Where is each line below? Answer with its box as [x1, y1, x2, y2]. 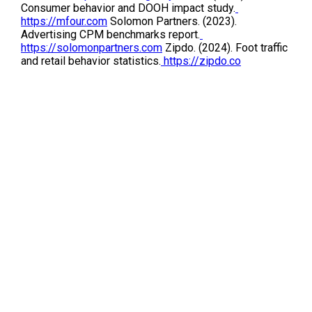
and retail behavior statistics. [21, 54, 161, 68]
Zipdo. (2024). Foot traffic [162, 40, 288, 54]
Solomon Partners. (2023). [107, 14, 237, 28]
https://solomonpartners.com [21, 40, 162, 54]
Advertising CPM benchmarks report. [21, 27, 200, 41]
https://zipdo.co [161, 54, 241, 68]
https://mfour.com [21, 14, 107, 28]
